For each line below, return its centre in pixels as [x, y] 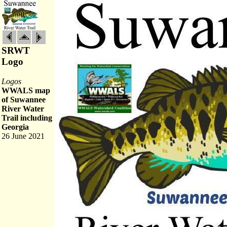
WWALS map [26, 90]
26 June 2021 [23, 136]
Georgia [15, 127]
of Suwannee [24, 100]
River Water [23, 109]
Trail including [27, 118]
